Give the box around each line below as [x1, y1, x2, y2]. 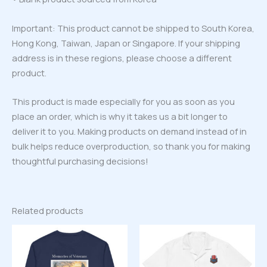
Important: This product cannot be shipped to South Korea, [12, 21, 254, 34]
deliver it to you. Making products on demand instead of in [12, 125, 247, 138]
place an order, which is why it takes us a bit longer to [12, 110, 228, 123]
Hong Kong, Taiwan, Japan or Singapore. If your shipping [12, 36, 240, 49]
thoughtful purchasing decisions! [12, 155, 148, 167]
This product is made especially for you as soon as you [12, 95, 235, 108]
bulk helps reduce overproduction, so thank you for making [12, 140, 250, 153]
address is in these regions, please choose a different [12, 51, 232, 64]
